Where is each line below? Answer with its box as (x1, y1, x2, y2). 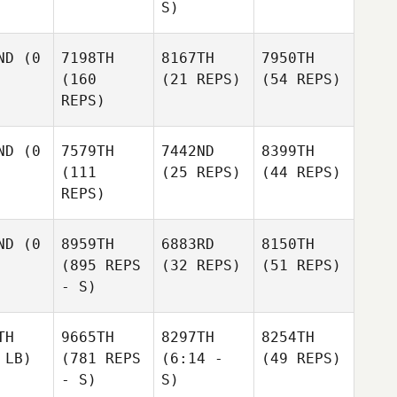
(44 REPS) (261, 164, 341, 181)
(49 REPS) (261, 350, 341, 367)
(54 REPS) (261, 71, 341, 88)
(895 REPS (61, 257, 141, 274)
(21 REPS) (161, 71, 241, 88)
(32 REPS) (161, 257, 241, 274)
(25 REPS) (161, 164, 241, 181)
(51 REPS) (261, 257, 341, 274)
